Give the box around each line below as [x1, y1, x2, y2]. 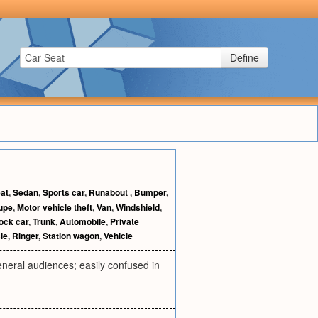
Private [110, 215, 139, 228]
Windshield [116, 201, 160, 214]
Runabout [89, 186, 130, 199]
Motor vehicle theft [17, 201, 92, 214]
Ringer [12, 229, 38, 242]
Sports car [43, 186, 84, 199]
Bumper [134, 186, 166, 199]
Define [230, 50, 259, 65]
